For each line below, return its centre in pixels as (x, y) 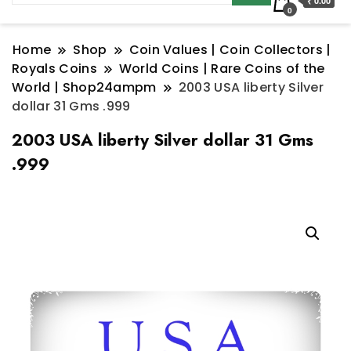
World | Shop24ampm (84, 88)
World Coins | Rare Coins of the (222, 69)
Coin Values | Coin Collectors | (230, 50)
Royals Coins (54, 69)
